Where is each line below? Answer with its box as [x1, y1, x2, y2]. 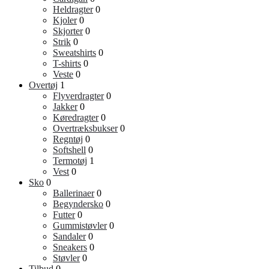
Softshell [53, 145, 86, 156]
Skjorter [53, 26, 83, 37]
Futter [53, 210, 75, 220]
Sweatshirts [53, 47, 96, 58]
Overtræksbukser [53, 123, 118, 134]
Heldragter [53, 4, 93, 15]
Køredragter [53, 112, 98, 123]
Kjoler [53, 15, 77, 26]
